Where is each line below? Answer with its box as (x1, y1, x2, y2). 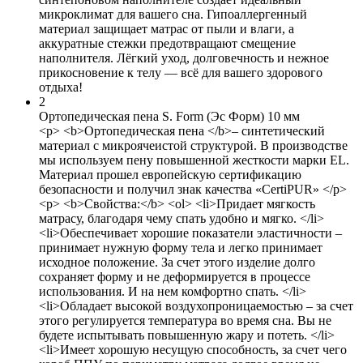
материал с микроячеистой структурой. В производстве (39, 138, 348, 152)
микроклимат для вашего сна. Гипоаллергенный (39, 6, 307, 21)
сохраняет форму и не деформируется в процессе (39, 269, 310, 284)
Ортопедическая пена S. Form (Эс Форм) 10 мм (39, 109, 300, 123)
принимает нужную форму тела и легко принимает (39, 240, 322, 254)
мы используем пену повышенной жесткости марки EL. (39, 152, 349, 167)
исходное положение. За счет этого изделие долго (39, 254, 315, 269)
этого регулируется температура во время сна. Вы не (39, 313, 331, 327)
